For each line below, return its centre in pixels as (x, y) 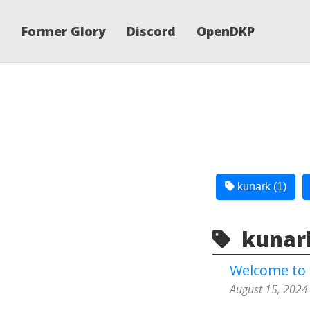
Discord (151, 31)
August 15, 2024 (269, 289)
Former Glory (64, 31)
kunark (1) (261, 186)
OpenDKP (226, 31)
